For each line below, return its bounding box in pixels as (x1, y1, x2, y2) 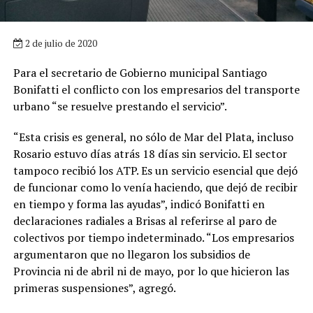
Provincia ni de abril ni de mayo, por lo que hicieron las (13, 263, 289, 279)
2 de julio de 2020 (22, 36, 97, 50)
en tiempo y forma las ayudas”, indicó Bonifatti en (13, 196, 265, 212)
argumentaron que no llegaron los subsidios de (13, 246, 250, 262)
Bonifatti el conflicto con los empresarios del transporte (13, 81, 300, 97)
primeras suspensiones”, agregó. (13, 279, 176, 296)
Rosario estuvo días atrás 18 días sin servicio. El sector (13, 145, 287, 161)
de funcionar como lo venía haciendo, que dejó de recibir (13, 179, 298, 195)
